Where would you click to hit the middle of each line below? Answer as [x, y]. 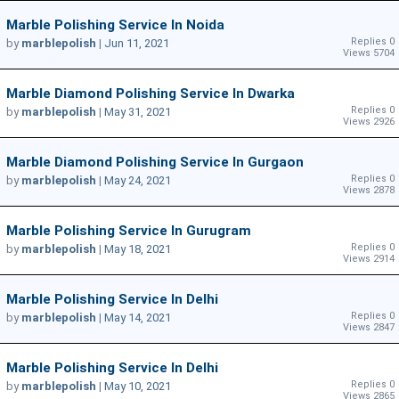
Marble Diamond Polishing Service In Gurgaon [155, 163]
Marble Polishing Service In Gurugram [129, 231]
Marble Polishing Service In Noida [115, 25]
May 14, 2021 [138, 318]
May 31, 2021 [138, 112]
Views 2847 [369, 328]
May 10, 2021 [138, 387]
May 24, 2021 [138, 181]
